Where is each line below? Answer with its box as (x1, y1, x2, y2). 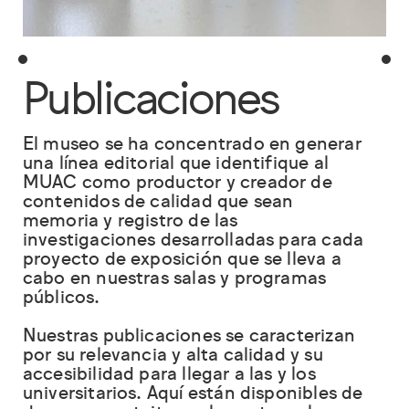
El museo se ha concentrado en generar (22, 131, 362, 160)
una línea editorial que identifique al (22, 151, 329, 179)
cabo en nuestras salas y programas (22, 266, 327, 294)
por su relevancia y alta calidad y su (22, 342, 323, 371)
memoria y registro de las (22, 208, 238, 236)
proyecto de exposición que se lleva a (22, 246, 341, 275)
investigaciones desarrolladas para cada (22, 227, 364, 256)
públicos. (22, 285, 100, 313)
